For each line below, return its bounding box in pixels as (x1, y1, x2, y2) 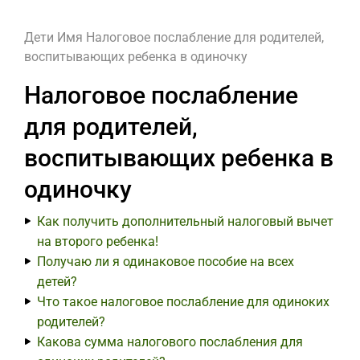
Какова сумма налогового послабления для (37, 334, 303, 350)
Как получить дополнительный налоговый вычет (37, 214, 333, 229)
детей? (37, 274, 77, 289)
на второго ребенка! (37, 234, 158, 249)
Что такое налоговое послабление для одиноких (37, 294, 329, 309)
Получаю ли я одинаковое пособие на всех (37, 254, 294, 269)
